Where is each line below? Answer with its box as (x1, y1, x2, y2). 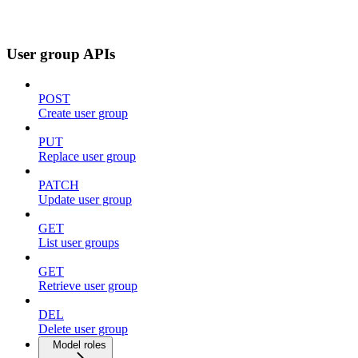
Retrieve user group (38, 279, 137, 293)
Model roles (53, 339, 106, 352)
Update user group (38, 193, 132, 207)
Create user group (38, 106, 128, 121)
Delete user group (38, 322, 128, 336)
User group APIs (6, 45, 115, 62)
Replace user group (38, 149, 136, 164)
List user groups (38, 236, 119, 250)
